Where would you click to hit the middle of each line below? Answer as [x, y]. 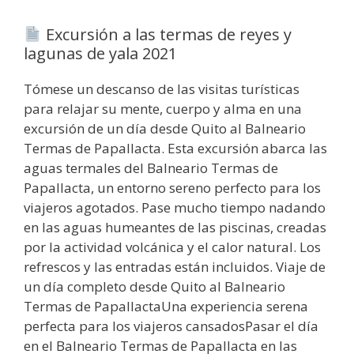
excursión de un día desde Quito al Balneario [165, 128]
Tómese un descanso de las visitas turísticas [162, 88]
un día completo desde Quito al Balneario [154, 286]
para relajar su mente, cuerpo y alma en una [163, 108]
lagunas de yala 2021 [100, 53]
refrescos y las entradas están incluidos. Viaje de [175, 266]
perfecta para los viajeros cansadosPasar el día [171, 326]
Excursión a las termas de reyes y [166, 34]
